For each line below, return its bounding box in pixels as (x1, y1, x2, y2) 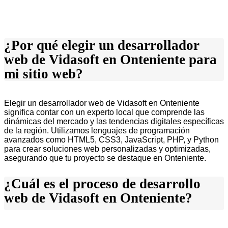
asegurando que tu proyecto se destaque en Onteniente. (4, 154, 206, 163)
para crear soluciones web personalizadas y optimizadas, (4, 145, 211, 154)
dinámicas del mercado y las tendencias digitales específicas (4, 117, 224, 126)
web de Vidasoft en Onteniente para (4, 52, 217, 68)
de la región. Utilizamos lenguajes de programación (4, 126, 190, 135)
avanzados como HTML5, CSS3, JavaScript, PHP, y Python (4, 135, 219, 145)
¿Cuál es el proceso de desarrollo (4, 176, 201, 192)
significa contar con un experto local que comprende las (4, 108, 205, 117)
